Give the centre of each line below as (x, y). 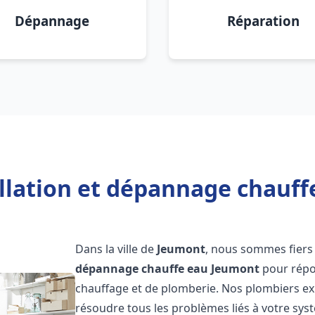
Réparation (263, 21)
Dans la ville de (116, 249)
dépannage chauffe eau (142, 269)
